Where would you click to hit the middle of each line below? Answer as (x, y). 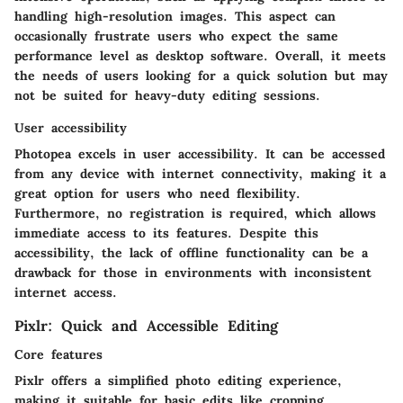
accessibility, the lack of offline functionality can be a (191, 252)
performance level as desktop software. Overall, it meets (200, 55)
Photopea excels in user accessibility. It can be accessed (200, 153)
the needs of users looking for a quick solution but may (201, 75)
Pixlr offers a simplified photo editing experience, (178, 381)
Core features (58, 355)
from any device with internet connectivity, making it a (200, 173)
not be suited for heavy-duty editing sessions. (167, 95)
